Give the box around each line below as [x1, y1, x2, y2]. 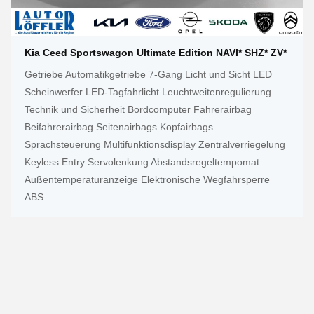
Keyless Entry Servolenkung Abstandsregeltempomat [25, 156, 259, 168]
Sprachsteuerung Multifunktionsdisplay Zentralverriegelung [25, 138, 285, 150]
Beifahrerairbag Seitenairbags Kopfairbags [25, 121, 213, 132]
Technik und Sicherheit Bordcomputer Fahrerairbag [25, 103, 252, 115]
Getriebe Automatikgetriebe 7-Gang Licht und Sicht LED [25, 68, 272, 80]
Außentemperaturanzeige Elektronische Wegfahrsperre [25, 173, 270, 185]
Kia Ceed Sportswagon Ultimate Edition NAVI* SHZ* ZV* [25, 46, 287, 58]
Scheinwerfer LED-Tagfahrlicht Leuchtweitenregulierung [25, 86, 271, 97]
